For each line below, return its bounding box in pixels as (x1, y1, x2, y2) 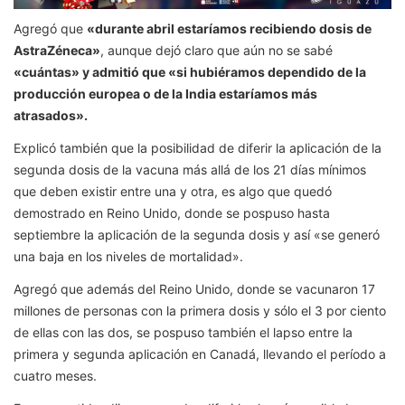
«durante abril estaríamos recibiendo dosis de (87, 21, 372, 37)
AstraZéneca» (14, 42, 100, 59)
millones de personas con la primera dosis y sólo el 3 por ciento (14, 303, 386, 319)
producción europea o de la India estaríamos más (14, 86, 317, 102)
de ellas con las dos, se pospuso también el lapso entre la (14, 325, 353, 341)
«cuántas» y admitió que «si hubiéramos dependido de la (14, 64, 366, 80)
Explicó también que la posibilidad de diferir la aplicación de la (14, 140, 381, 156)
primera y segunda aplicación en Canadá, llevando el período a (14, 346, 386, 363)
